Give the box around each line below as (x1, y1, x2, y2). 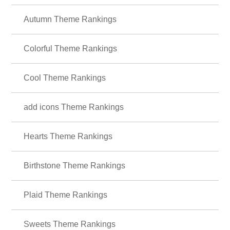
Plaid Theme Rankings (24, 190, 108, 199)
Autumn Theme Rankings (24, 14, 117, 24)
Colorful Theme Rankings (24, 44, 118, 53)
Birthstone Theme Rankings (24, 161, 126, 170)
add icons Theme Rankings (24, 102, 124, 111)
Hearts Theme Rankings (24, 131, 113, 141)
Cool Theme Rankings (24, 73, 106, 82)
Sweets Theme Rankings (24, 219, 116, 228)
